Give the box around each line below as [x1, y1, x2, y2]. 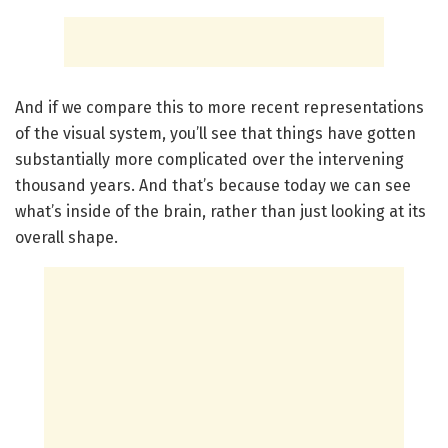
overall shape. [15, 227, 118, 247]
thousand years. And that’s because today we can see [15, 175, 411, 195]
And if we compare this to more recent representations [15, 97, 424, 117]
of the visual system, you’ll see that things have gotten [15, 123, 416, 143]
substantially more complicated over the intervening [15, 149, 404, 169]
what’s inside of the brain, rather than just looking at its [15, 201, 426, 221]
